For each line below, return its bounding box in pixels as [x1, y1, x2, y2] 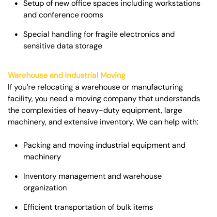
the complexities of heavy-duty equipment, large [8, 105, 182, 115]
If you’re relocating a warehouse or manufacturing [8, 81, 183, 92]
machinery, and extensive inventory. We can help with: [8, 116, 198, 127]
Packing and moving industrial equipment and [23, 139, 186, 150]
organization [23, 182, 67, 193]
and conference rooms [23, 10, 103, 20]
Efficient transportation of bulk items [23, 201, 153, 212]
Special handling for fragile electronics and [23, 29, 175, 40]
